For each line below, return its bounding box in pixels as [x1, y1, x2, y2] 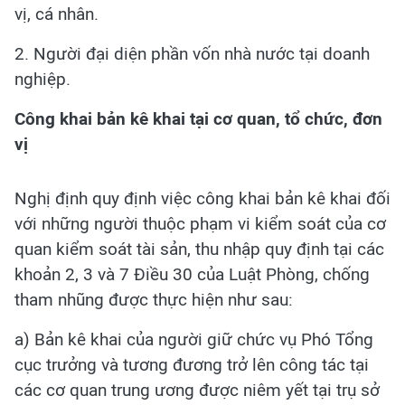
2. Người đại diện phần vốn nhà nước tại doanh [14, 43, 370, 64]
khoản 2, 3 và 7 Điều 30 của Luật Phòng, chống [14, 264, 370, 285]
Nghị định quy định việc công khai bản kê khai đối [14, 188, 391, 209]
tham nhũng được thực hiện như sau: [14, 289, 293, 310]
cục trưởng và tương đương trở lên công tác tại [14, 354, 369, 375]
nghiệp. [14, 69, 71, 89]
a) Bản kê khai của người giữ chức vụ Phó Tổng [14, 329, 373, 350]
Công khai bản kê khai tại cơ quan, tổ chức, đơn [14, 108, 382, 129]
